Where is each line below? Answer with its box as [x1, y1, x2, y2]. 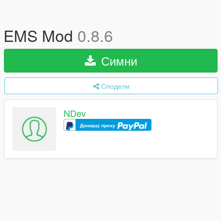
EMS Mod [3, 24, 77, 46]
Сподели [101, 81, 130, 91]
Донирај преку [80, 122, 117, 129]
